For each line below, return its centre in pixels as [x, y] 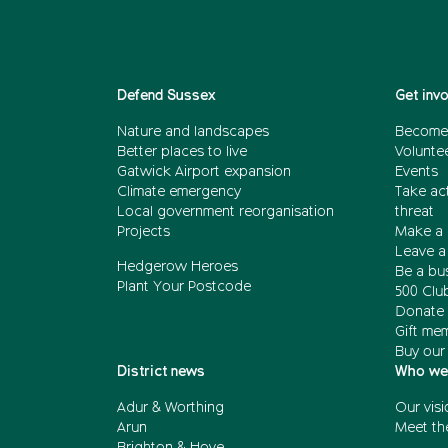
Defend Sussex [166, 95]
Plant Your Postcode [184, 286]
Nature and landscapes [193, 131]
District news [161, 371]
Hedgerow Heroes [177, 266]
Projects [143, 231]
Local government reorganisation [225, 211]
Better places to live [182, 151]
